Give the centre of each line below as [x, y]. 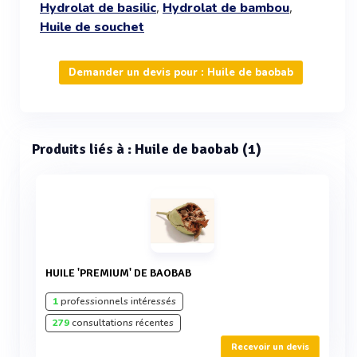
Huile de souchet [92, 27]
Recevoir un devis [270, 347]
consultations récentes [122, 323]
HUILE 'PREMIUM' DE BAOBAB [122, 273]
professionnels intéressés [117, 301]
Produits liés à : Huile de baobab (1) [147, 149]
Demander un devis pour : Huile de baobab [180, 73]
